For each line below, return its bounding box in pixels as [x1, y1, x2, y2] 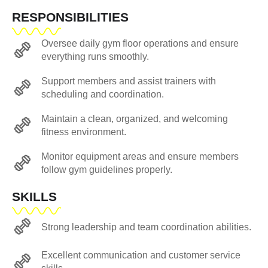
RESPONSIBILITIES [12, 10, 129, 25]
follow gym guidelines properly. [41, 165, 172, 175]
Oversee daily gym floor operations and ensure [41, 38, 239, 49]
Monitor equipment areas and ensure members [41, 151, 239, 162]
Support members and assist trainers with [41, 76, 216, 87]
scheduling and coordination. [41, 89, 164, 100]
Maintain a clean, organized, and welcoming [41, 114, 228, 124]
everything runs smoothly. [41, 51, 149, 62]
